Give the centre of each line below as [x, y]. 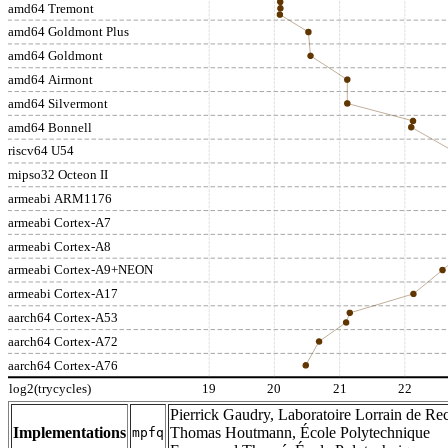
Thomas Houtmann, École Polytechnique [300, 432]
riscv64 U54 [41, 151]
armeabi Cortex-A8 [59, 246]
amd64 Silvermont [58, 103]
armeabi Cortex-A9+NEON [81, 270]
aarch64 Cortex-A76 [63, 365]
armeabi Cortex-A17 [63, 294]
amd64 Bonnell [50, 127]
